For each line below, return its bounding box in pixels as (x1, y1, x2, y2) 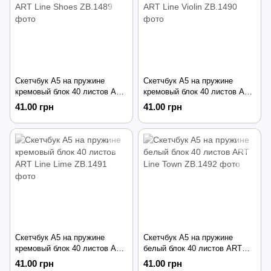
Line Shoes (15, 97, 54, 107)
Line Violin (143, 97, 180, 107)
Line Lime (15, 255, 49, 264)
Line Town (143, 255, 178, 264)
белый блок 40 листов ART (143, 244, 242, 253)
